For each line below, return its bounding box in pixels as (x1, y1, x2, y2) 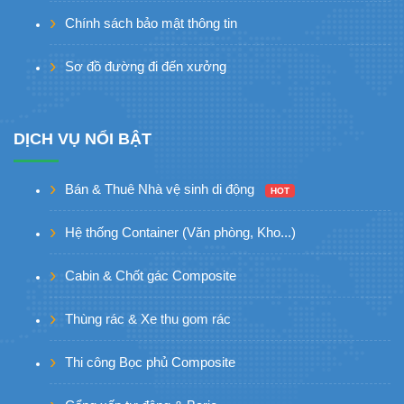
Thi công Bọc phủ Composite (65, 354, 235, 371)
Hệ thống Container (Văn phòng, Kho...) (65, 225, 296, 241)
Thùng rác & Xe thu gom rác (65, 311, 231, 327)
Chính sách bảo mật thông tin (65, 15, 237, 32)
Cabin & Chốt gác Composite (65, 268, 236, 284)
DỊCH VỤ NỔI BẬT (14, 129, 151, 148)
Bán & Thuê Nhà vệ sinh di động (65, 181, 258, 197)
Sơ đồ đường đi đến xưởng (65, 59, 226, 75)
